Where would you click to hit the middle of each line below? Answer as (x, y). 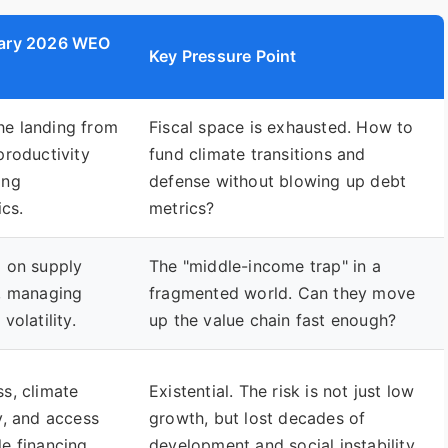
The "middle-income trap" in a (265, 265)
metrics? (182, 207)
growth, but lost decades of (257, 417)
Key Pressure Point (223, 55)
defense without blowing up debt (278, 180)
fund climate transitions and (257, 153)
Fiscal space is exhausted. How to (281, 126)
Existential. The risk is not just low (282, 390)
